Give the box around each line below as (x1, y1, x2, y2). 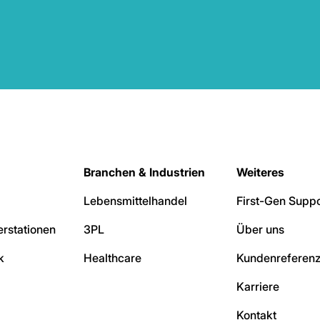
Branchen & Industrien (83, 165, 205, 180)
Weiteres (236, 165, 284, 180)
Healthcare (83, 251, 141, 266)
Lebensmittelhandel (83, 194, 187, 209)
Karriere (236, 279, 279, 294)
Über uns (236, 222, 284, 237)
